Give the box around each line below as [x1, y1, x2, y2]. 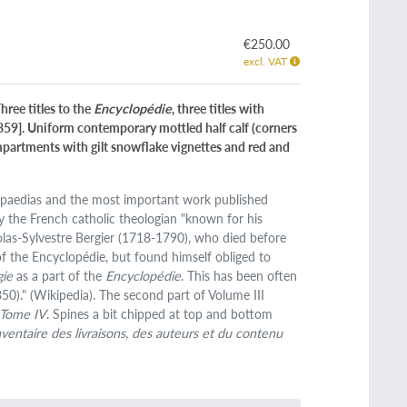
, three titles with [172, 99, 265, 118]
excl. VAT [243, 54, 290, 69]
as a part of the [13, 266, 106, 285]
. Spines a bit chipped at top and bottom [46, 304, 273, 323]
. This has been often [181, 266, 298, 285]
